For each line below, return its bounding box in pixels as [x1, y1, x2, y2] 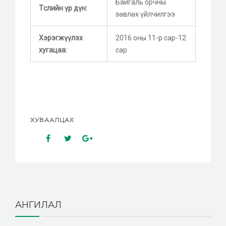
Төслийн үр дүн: [39, 4, 87, 12]
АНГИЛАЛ [15, 199, 62, 210]
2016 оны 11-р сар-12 [116, 33, 186, 42]
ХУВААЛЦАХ [30, 116, 74, 124]
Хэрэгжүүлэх [39, 33, 83, 42]
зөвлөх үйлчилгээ [116, 10, 175, 18]
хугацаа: [39, 45, 67, 54]
